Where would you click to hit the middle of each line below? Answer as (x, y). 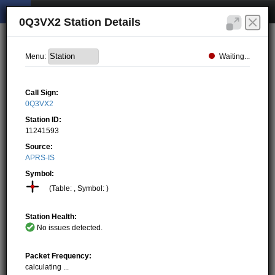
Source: (39, 146)
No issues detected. (69, 227)
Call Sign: (42, 92)
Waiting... (234, 56)
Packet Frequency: (59, 256)
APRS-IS (40, 157)
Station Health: (51, 216)
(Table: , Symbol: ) (77, 188)
